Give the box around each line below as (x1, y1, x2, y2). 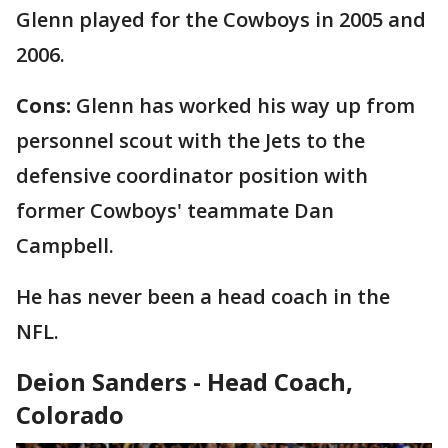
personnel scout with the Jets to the (16, 126, 365, 154)
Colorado (16, 397, 124, 431)
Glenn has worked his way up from (76, 91, 415, 119)
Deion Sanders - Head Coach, (16, 364, 353, 398)
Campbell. (16, 231, 114, 259)
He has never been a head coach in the (16, 282, 390, 310)
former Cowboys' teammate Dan (16, 196, 334, 224)
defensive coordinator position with (16, 161, 368, 189)
